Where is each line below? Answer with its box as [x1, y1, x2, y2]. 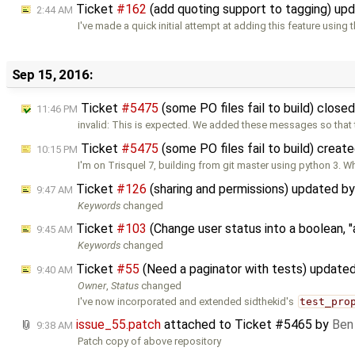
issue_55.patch [76, 317, 161, 333]
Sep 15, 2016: [11, 66, 93, 82]
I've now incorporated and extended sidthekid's [78, 295, 297, 307]
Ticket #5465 [235, 317, 312, 333]
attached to [161, 317, 235, 333]
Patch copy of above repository [78, 335, 222, 348]
